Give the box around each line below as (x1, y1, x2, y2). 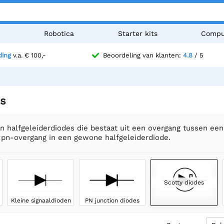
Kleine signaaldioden (10, 196, 71, 204)
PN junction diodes (85, 196, 140, 204)
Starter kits (117, 29, 157, 37)
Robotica (44, 29, 74, 37)
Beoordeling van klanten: (103, 51, 183, 59)
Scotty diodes (163, 178, 204, 186)
